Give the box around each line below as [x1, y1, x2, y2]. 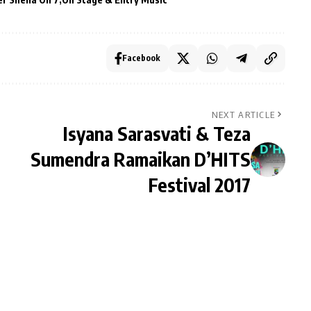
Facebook [121, 53, 160, 64]
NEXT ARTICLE [211, 109, 276, 121]
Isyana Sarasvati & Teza [62, 121, 251, 146]
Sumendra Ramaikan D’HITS [30, 147, 251, 171]
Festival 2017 [148, 173, 251, 197]
